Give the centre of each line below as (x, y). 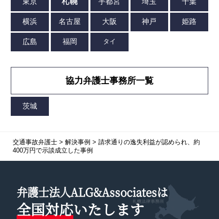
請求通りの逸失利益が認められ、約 (149, 142)
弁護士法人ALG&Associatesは (92, 192)
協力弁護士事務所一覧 (109, 81)
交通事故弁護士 (35, 142)
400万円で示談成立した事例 (53, 151)
